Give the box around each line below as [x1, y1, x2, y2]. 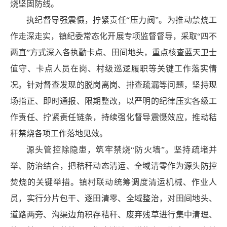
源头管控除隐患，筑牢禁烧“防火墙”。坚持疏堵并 [26, 145, 217, 155]
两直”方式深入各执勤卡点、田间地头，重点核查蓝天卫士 [10, 48, 217, 57]
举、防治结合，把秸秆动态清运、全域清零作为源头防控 [10, 162, 217, 171]
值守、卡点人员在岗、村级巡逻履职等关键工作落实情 [10, 64, 217, 73]
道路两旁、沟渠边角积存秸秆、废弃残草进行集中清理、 [10, 210, 217, 219]
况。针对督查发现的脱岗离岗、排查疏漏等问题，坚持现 [10, 81, 217, 90]
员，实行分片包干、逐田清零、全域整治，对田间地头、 [10, 194, 217, 203]
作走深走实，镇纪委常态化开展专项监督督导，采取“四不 [10, 32, 217, 41]
